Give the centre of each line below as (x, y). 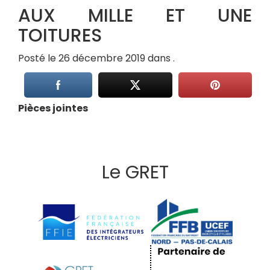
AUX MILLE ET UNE (135, 15)
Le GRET (135, 173)
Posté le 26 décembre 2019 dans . (96, 58)
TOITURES (60, 35)
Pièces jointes (53, 108)
